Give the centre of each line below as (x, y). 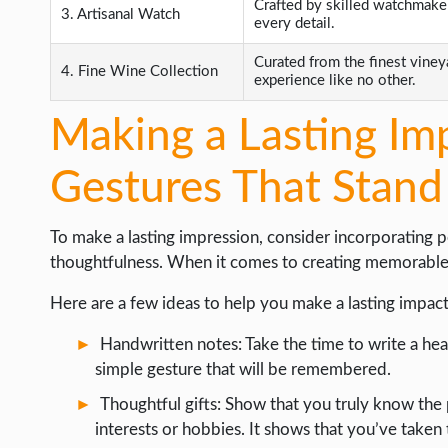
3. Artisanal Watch (120, 14)
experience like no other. (335, 80)
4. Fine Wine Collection (139, 71)
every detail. (294, 23)
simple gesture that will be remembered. (243, 369)
